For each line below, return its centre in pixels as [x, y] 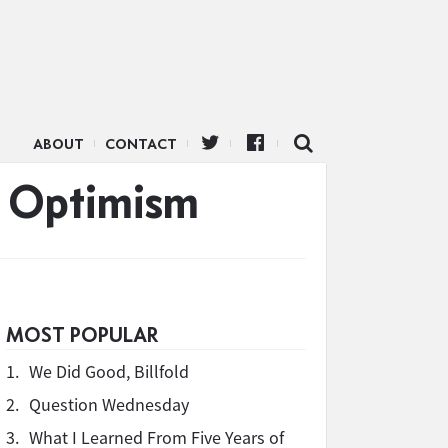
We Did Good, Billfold [109, 371]
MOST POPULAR [82, 334]
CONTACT [141, 144]
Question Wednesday [109, 404]
